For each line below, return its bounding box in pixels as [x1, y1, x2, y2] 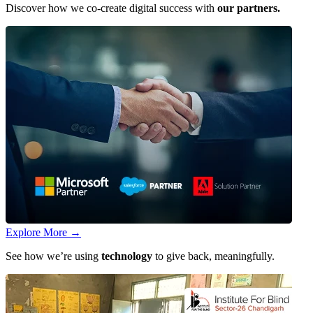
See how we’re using [6, 250, 101, 262]
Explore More [6, 226, 70, 238]
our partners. [217, 2, 280, 14]
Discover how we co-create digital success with [6, 2, 217, 14]
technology [101, 250, 152, 262]
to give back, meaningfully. [152, 250, 275, 262]
